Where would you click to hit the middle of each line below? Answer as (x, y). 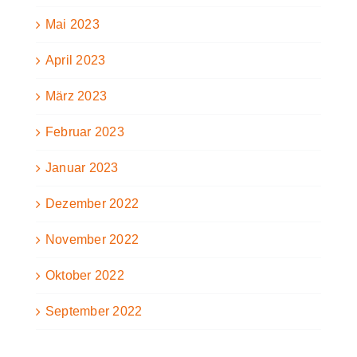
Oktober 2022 (85, 276)
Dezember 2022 (92, 204)
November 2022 (92, 240)
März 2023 (76, 96)
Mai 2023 (73, 25)
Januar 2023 (82, 168)
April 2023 (76, 61)
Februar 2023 (85, 132)
